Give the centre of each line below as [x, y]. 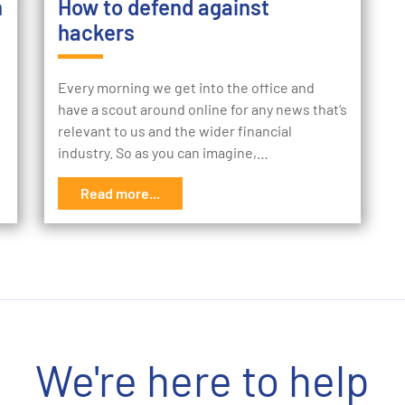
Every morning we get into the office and [186, 88]
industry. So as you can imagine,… [163, 153]
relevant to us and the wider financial [175, 131]
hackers [96, 33]
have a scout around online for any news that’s [202, 109]
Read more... [120, 193]
